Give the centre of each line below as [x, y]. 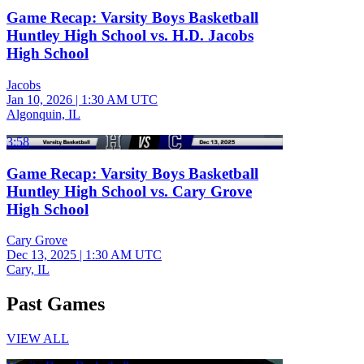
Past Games [56, 304]
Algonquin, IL [43, 114]
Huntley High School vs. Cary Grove [129, 191]
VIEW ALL [38, 339]
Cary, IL [28, 270]
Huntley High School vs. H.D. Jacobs [130, 36]
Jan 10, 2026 [39, 99]
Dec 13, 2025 [41, 255]
